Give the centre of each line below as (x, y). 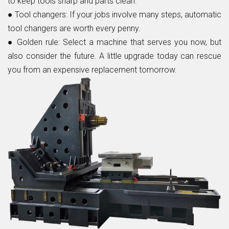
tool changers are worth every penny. (74, 28)
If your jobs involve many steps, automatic (144, 14)
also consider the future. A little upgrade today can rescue (114, 56)
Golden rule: (40, 42)
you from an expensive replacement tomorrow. (92, 70)
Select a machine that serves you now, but (142, 42)
